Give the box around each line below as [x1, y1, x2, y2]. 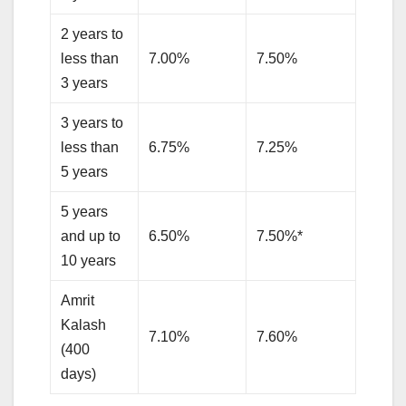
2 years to [61, 25, 124, 42]
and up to [61, 227, 121, 244]
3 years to [61, 114, 124, 130]
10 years [61, 252, 117, 268]
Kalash [61, 316, 107, 333]
